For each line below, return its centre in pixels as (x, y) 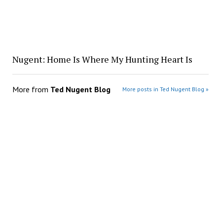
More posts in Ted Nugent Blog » (166, 89)
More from (31, 90)
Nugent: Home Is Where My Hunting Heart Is (102, 59)
